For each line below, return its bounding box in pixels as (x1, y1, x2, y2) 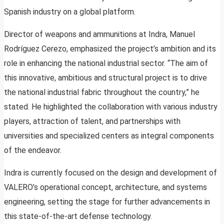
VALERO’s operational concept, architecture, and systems (4, 182, 207, 192)
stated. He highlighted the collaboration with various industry (4, 102, 217, 112)
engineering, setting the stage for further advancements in (4, 197, 210, 207)
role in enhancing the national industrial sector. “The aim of (4, 58, 208, 68)
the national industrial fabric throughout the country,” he (4, 87, 199, 97)
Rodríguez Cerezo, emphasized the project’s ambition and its (4, 44, 216, 54)
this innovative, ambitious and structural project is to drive (4, 73, 207, 83)
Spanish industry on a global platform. (4, 7, 135, 17)
